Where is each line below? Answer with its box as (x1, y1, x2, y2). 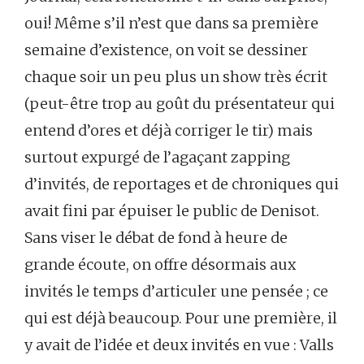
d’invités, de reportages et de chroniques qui (24, 174, 339, 193)
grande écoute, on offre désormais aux (24, 254, 296, 274)
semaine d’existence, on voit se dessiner (24, 40, 308, 59)
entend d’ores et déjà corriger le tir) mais (24, 120, 313, 140)
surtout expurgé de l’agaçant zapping (24, 147, 290, 167)
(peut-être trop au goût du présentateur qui (24, 93, 335, 113)
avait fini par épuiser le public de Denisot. (24, 201, 319, 220)
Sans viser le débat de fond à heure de (24, 227, 288, 247)
